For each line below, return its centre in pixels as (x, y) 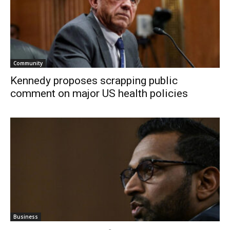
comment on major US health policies (99, 94)
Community (28, 63)
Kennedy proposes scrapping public (94, 81)
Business (26, 216)
